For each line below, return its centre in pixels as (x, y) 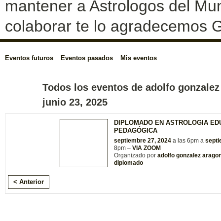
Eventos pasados (87, 58)
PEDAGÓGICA (136, 131)
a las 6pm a (188, 141)
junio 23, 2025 (75, 102)
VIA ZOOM (147, 148)
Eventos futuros (29, 58)
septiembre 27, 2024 (143, 141)
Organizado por (136, 156)
